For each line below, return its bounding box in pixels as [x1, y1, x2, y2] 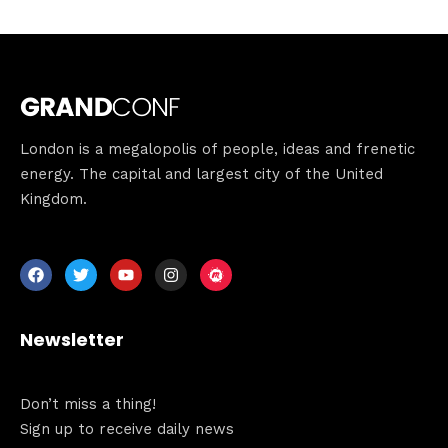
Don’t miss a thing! [20, 394, 156, 413]
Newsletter [20, 327, 124, 352]
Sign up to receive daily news [20, 419, 234, 438]
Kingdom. [20, 189, 87, 208]
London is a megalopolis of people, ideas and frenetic [20, 139, 415, 158]
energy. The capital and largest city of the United [20, 164, 383, 183]
